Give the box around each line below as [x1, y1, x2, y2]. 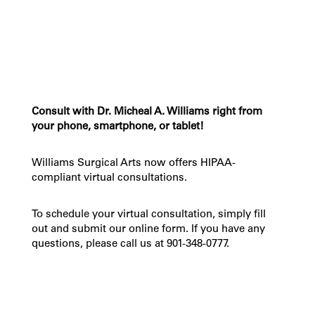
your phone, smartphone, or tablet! [31, 122, 204, 132]
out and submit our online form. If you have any [31, 224, 265, 235]
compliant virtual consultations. [31, 173, 187, 184]
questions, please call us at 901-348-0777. [31, 239, 229, 250]
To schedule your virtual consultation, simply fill [31, 210, 266, 220]
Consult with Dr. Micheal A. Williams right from [31, 107, 262, 117]
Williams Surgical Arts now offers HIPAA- [31, 158, 236, 169]
